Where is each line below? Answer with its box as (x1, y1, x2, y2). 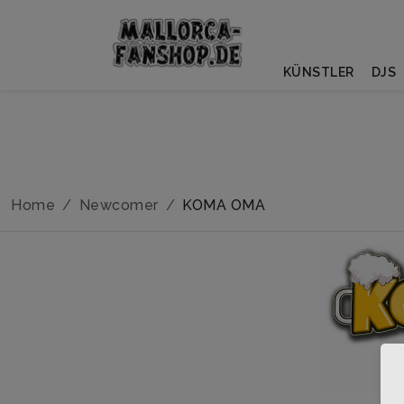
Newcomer (78, 197, 159, 214)
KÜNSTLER (282, 65, 354, 79)
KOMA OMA (182, 197, 265, 214)
